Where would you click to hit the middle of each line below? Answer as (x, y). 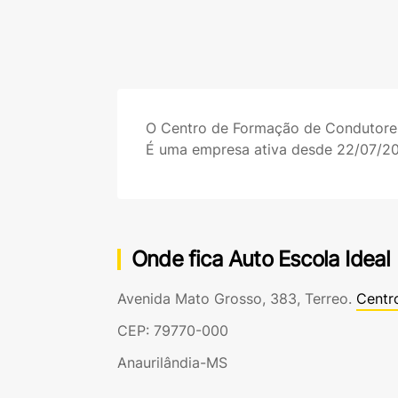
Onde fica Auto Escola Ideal (261, 259)
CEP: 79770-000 (173, 330)
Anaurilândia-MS (172, 362)
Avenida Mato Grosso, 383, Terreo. (237, 298)
